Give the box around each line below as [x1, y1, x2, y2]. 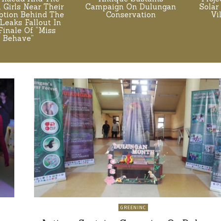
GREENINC [120, 204, 146, 211]
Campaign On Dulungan [85, 1, 176, 11]
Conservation [106, 9, 156, 19]
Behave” [3, 33, 34, 43]
